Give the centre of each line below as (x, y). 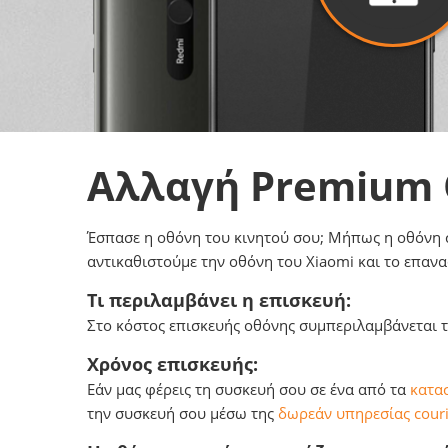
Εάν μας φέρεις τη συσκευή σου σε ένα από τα (248, 389)
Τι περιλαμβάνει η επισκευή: (219, 300)
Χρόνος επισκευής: (172, 364)
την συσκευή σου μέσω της (182, 413)
